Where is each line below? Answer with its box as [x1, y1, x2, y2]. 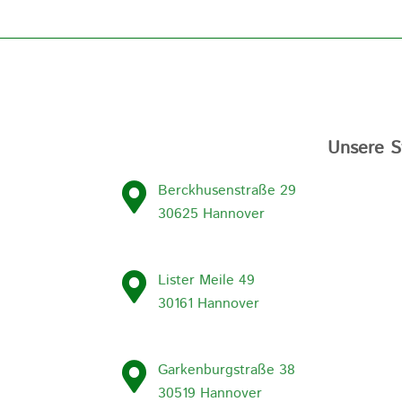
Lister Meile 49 [158, 270, 256, 292]
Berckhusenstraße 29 [158, 180, 297, 202]
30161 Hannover [158, 293, 260, 315]
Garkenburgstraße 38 [158, 360, 296, 381]
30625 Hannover [158, 204, 266, 225]
